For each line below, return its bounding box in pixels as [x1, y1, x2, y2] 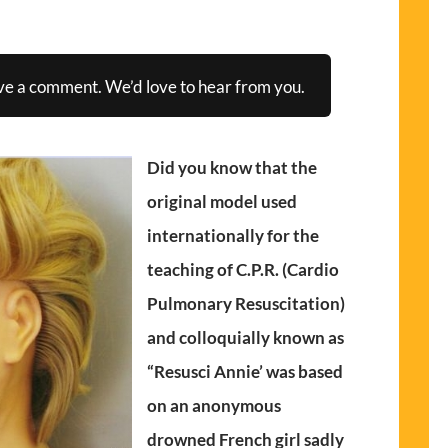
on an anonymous [147, 395, 282, 417]
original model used [147, 191, 298, 213]
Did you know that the [147, 157, 318, 179]
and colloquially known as [147, 327, 345, 349]
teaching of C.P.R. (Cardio [147, 259, 340, 281]
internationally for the [147, 225, 320, 247]
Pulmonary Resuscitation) [147, 293, 346, 315]
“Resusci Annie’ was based [147, 361, 344, 383]
